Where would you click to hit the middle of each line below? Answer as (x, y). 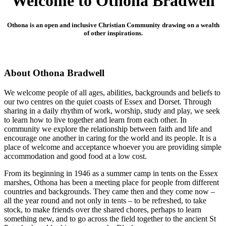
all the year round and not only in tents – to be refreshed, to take (105, 200)
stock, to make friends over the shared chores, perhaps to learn (103, 209)
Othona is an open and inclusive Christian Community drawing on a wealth (113, 25)
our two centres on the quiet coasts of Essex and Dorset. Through (108, 101)
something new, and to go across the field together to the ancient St (110, 218)
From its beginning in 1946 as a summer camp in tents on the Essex (111, 173)
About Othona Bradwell (54, 73)
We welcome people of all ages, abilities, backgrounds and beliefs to (112, 92)
